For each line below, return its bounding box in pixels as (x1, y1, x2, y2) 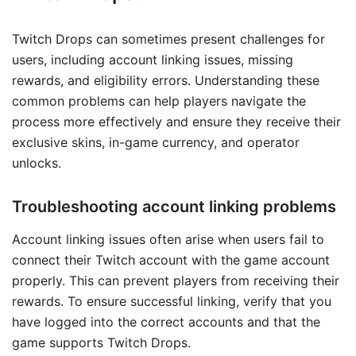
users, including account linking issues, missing (12, 52, 293, 68)
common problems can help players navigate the (12, 93, 306, 110)
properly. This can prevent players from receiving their (12, 273, 339, 289)
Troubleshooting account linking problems (12, 197, 336, 217)
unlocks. (12, 155, 61, 172)
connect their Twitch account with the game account (12, 252, 330, 269)
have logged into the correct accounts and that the (12, 314, 320, 331)
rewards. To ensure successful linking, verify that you (12, 293, 331, 310)
